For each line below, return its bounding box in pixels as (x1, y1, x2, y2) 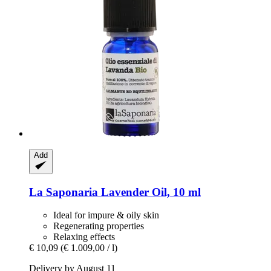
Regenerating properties (53, 221, 144, 232)
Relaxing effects (53, 232, 115, 243)
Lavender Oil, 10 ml (98, 185, 201, 198)
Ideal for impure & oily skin (53, 210, 159, 221)
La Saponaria (29, 185, 98, 198)
